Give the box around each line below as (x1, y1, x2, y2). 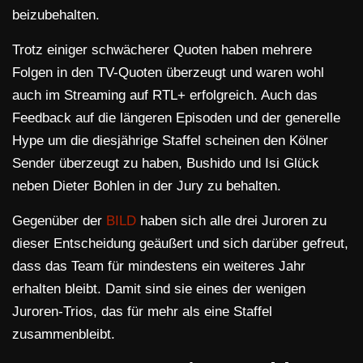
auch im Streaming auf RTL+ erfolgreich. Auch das (12, 88, 318, 104)
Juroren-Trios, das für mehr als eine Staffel (12, 304, 272, 320)
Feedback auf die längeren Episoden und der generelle (12, 110, 340, 126)
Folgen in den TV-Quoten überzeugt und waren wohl (12, 65, 324, 81)
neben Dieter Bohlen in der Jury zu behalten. (12, 178, 281, 194)
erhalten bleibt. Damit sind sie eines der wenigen (12, 281, 305, 297)
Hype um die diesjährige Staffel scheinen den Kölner (12, 133, 328, 149)
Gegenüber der (12, 213, 106, 229)
